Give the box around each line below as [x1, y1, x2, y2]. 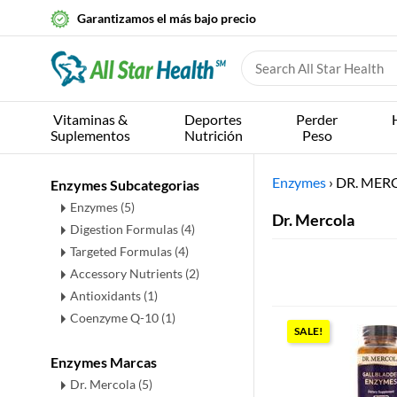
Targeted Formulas [70, 244, 175, 259]
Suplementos [51, 127, 130, 144]
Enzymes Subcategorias [51, 176, 199, 193]
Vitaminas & [53, 111, 128, 128]
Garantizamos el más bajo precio [77, 11, 256, 26]
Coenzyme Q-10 [70, 310, 161, 325]
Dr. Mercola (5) [70, 377, 152, 392]
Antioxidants [70, 288, 144, 303]
